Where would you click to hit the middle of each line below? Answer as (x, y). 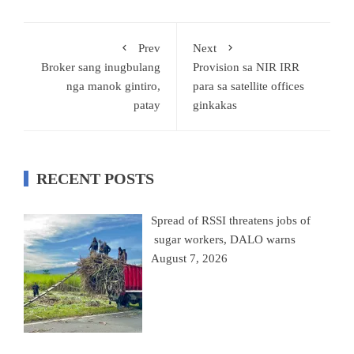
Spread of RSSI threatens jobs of (231, 220)
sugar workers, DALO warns (224, 239)
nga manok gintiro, (113, 86)
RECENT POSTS (95, 178)
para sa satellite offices (249, 86)
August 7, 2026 (190, 258)
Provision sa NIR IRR (246, 67)
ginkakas (215, 105)
